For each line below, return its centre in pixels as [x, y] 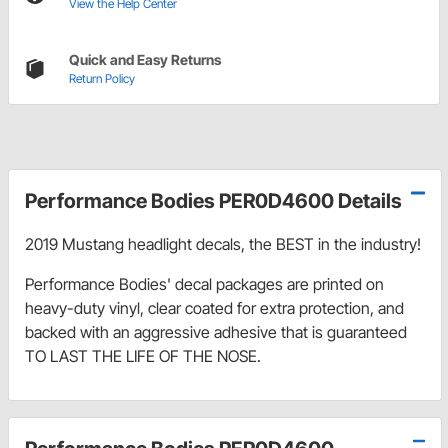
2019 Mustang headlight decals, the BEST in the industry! [223, 244]
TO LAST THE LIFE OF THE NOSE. [143, 356]
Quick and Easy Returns [145, 60]
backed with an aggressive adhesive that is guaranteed [216, 332]
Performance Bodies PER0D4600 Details [213, 201]
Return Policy [102, 79]
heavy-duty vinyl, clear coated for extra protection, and [214, 308]
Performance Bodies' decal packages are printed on [204, 284]
